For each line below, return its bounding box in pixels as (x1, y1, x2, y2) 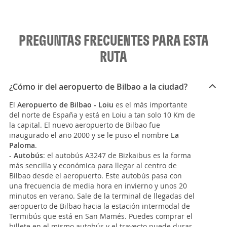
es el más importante (116, 100, 187, 110)
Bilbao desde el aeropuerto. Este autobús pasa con (9, 171, 182, 181)
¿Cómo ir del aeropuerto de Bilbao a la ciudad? (9, 81, 187, 93)
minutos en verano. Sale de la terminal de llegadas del (9, 191, 195, 201)
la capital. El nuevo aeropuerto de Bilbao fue (9, 120, 160, 130)
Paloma (9, 140, 35, 150)
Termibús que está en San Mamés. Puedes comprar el (9, 211, 193, 221)
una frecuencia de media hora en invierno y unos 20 (9, 181, 187, 191)
